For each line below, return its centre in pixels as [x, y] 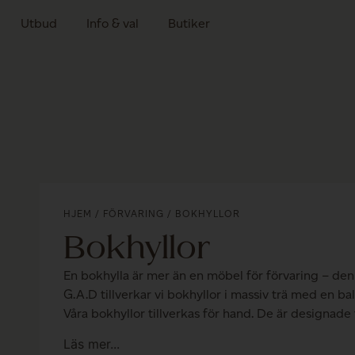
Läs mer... [92, 344]
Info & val [113, 23]
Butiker [189, 23]
